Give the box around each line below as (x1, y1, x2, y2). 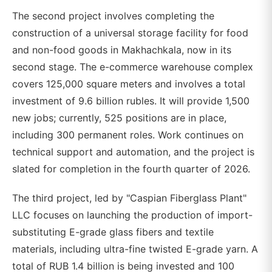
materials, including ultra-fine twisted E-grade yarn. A (12, 243, 258, 255)
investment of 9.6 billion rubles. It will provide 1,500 (12, 95, 250, 107)
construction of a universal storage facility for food (12, 27, 248, 39)
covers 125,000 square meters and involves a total (12, 78, 245, 90)
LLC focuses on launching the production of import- (12, 209, 253, 221)
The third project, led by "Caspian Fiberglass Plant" (12, 192, 246, 204)
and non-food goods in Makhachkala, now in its (12, 44, 231, 56)
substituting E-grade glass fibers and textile (12, 226, 214, 238)
